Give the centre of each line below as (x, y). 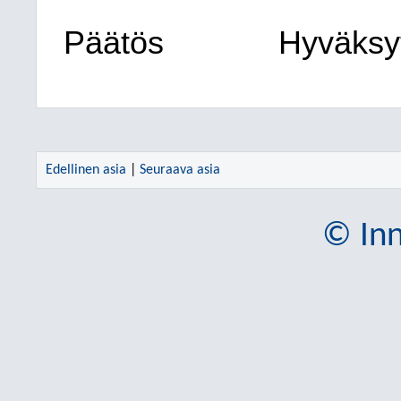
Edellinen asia (86, 170)
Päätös (114, 43)
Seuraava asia (180, 170)
